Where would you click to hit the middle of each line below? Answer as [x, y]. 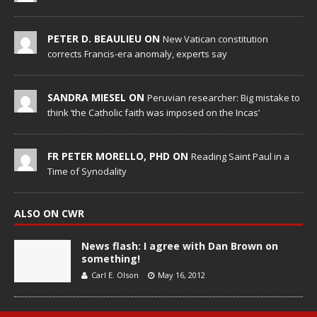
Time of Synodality [87, 172]
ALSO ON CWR [49, 214]
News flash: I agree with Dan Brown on [180, 246]
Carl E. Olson [115, 275]
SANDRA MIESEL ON [97, 98]
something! [111, 259]
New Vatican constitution [215, 39]
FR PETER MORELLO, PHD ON [119, 156]
